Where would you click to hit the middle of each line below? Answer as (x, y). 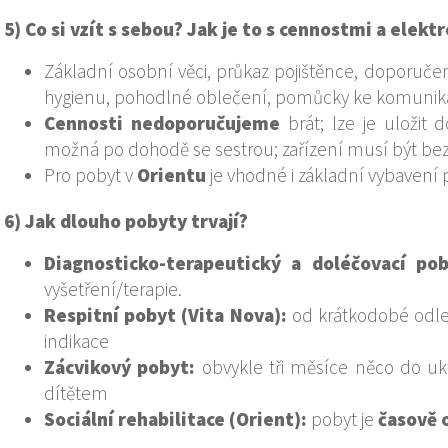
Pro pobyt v (90, 175)
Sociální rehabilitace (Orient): (175, 418)
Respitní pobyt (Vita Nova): (165, 314)
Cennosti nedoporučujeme (162, 123)
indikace (76, 340)
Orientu (171, 175)
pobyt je (342, 418)
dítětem (76, 392)
